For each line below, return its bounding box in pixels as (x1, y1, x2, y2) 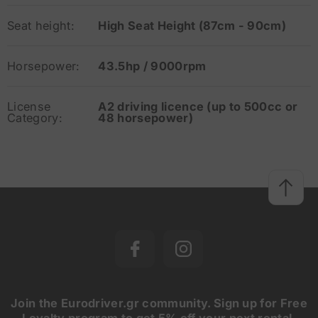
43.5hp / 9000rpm (98, 59, 207, 74)
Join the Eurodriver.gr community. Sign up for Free (11, 296, 308, 311)
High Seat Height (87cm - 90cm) (98, 18, 286, 33)
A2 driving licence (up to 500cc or (98, 99, 298, 114)
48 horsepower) (98, 111, 193, 126)
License (7, 99, 51, 114)
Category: (7, 111, 62, 126)
